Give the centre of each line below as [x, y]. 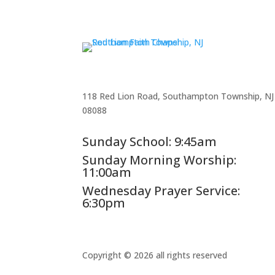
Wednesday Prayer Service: [161, 190]
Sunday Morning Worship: [160, 160]
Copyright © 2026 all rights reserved [155, 255]
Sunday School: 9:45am [150, 141]
